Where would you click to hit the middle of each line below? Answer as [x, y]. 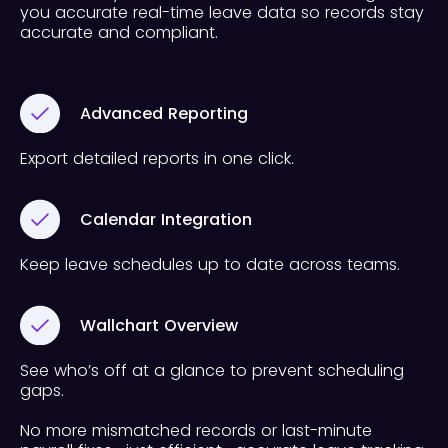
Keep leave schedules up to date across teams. [212, 265]
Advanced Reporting [164, 113]
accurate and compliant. [121, 33]
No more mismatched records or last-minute [196, 431]
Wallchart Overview [159, 325]
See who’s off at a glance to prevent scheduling [212, 371]
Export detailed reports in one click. [159, 159]
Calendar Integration [166, 219]
